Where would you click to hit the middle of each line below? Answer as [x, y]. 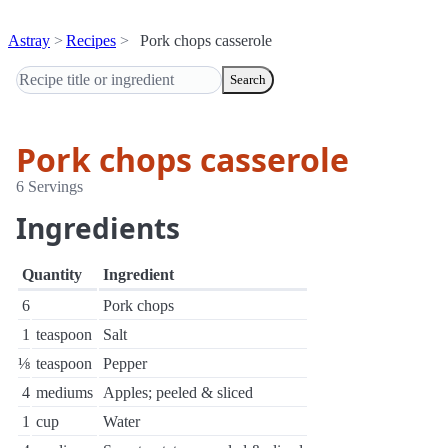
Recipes [91, 40]
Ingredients [98, 228]
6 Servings [49, 186]
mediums [64, 392]
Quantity [52, 274]
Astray [29, 40]
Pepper [125, 363]
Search [248, 79]
